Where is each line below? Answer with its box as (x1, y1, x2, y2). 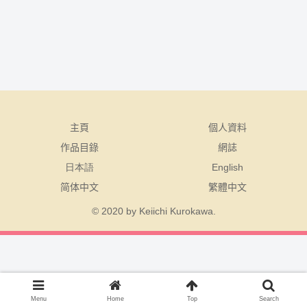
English (212, 161, 243, 173)
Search (258, 295, 279, 302)
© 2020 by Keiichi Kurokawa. (91, 205, 216, 217)
